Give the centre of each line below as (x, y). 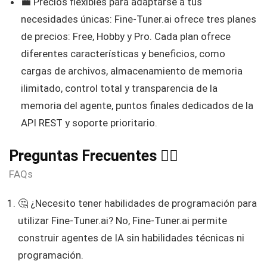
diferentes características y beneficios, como (123, 54)
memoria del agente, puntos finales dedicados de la (137, 106)
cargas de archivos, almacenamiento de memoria (132, 71)
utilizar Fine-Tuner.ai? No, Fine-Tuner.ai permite (122, 221)
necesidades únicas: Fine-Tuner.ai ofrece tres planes (139, 19)
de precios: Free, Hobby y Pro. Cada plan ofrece (126, 37)
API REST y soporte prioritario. (89, 123)
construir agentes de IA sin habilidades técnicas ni (131, 238)
